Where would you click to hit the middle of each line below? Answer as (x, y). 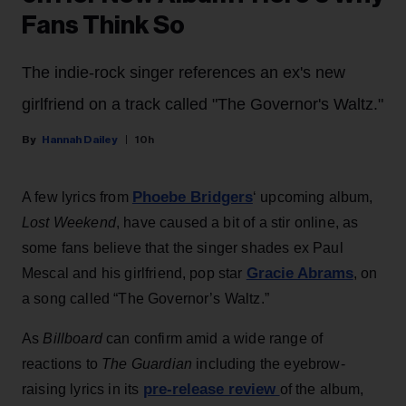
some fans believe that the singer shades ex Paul (183, 247)
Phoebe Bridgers (192, 197)
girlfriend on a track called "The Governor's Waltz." (203, 104)
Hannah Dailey (80, 139)
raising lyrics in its (82, 389)
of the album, (322, 389)
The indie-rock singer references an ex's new (184, 72)
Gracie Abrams (300, 273)
